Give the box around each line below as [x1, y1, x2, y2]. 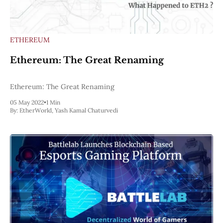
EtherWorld [19, 106, 52, 114]
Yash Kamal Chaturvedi [55, 106, 118, 114]
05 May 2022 [10, 98, 44, 106]
